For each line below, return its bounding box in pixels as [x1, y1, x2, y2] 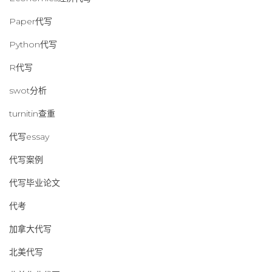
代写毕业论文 [9, 177, 60, 188]
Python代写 [9, 39, 57, 50]
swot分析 [9, 85, 47, 96]
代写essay [9, 131, 49, 142]
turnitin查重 [9, 108, 55, 119]
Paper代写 [9, 16, 52, 27]
